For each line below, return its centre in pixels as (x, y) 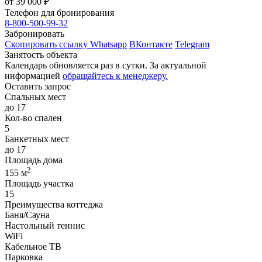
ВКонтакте (151, 44)
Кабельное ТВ (33, 247)
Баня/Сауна (27, 215)
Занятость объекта (41, 54)
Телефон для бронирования (59, 12)
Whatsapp (108, 44)
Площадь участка (39, 184)
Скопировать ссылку (47, 44)
